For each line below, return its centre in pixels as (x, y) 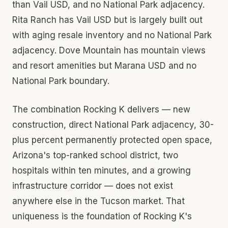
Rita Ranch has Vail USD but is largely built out (107, 20)
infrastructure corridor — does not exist (93, 186)
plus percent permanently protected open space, (112, 140)
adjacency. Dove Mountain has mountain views (109, 50)
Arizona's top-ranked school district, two (95, 155)
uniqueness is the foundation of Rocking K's (102, 216)
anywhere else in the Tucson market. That (98, 201)
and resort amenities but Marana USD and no (104, 65)
